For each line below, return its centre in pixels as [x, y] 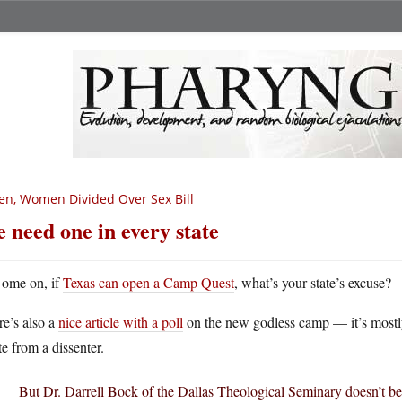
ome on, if [32, 282]
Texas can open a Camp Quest [149, 282]
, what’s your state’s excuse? [313, 282]
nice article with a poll [121, 322]
